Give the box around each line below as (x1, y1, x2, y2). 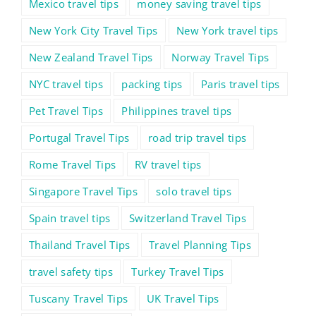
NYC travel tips (29, 77, 104, 92)
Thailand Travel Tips (29, 238, 130, 253)
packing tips (121, 77, 183, 92)
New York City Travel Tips (29, 23, 158, 38)
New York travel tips (176, 23, 279, 38)
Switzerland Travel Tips (129, 211, 246, 226)
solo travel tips (156, 184, 231, 199)
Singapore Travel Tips (29, 184, 138, 199)
